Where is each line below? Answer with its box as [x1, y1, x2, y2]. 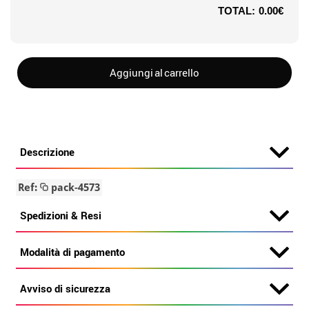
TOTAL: [218, 5, 255, 17]
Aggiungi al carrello [110, 66, 199, 79]
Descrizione [20, 145, 75, 159]
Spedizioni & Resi [20, 208, 102, 222]
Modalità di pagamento [20, 245, 126, 259]
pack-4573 [48, 181, 101, 194]
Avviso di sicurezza [20, 281, 111, 295]
